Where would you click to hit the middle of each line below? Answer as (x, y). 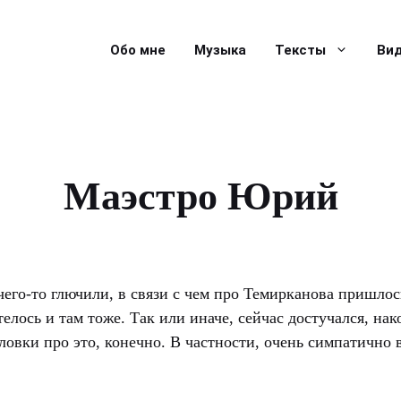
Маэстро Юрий (200, 196)
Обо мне (138, 50)
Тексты (300, 50)
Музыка (220, 50)
